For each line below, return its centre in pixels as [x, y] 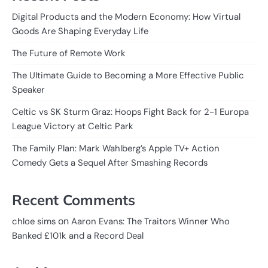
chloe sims [34, 221]
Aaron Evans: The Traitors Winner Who [150, 221]
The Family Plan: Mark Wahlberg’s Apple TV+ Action [116, 148]
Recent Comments [74, 200]
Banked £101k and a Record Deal [78, 235]
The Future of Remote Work [69, 53]
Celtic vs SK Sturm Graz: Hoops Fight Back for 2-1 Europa [130, 112]
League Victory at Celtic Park [73, 126]
